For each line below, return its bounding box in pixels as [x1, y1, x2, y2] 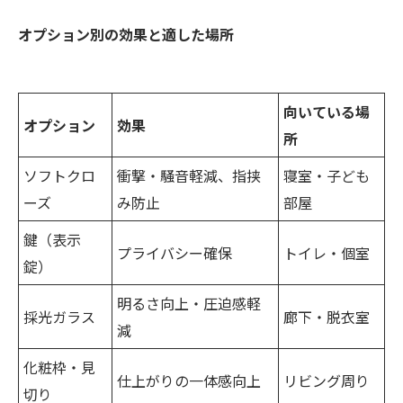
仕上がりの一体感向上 [117, 370, 261, 392]
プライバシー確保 [117, 242, 232, 264]
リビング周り [283, 370, 370, 392]
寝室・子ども [283, 165, 370, 187]
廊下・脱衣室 [283, 306, 370, 328]
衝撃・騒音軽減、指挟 [117, 165, 261, 187]
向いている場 [283, 101, 370, 123]
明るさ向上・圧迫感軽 [117, 292, 261, 315]
